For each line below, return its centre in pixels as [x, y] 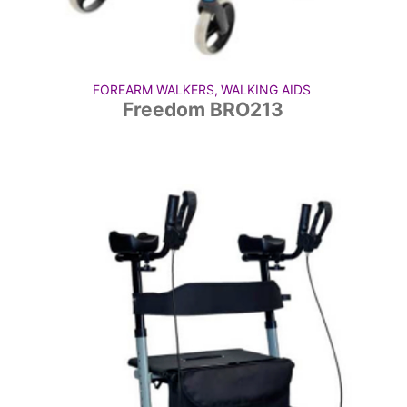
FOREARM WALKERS [154, 89]
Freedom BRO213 [203, 109]
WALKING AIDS [266, 89]
